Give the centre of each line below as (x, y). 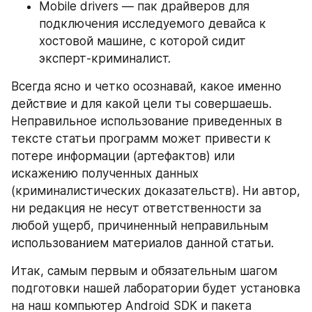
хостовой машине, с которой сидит (142, 41)
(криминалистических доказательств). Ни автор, (156, 191)
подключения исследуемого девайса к (153, 24)
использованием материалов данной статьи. (142, 243)
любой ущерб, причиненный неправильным (140, 226)
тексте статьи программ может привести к (141, 139)
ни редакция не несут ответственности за (136, 208)
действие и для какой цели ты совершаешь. (141, 104)
